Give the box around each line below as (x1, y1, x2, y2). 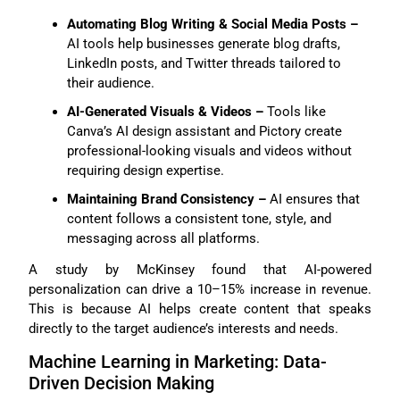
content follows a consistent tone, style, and (66, 210, 331, 227)
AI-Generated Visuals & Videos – (66, 103, 263, 120)
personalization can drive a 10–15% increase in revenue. (29, 281, 371, 298)
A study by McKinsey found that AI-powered (29, 262, 371, 279)
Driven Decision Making (29, 371, 215, 394)
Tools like (262, 103, 326, 120)
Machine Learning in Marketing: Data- (29, 350, 328, 372)
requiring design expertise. (66, 162, 224, 179)
